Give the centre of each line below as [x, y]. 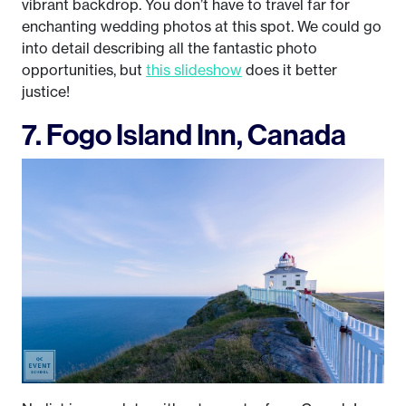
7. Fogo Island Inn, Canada [184, 135]
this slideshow [194, 70]
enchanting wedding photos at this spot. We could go [202, 27]
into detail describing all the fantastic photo [169, 48]
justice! [46, 92]
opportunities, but [84, 70]
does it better [290, 70]
